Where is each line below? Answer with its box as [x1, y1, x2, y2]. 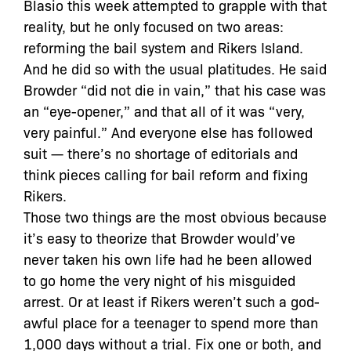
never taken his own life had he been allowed [24, 249, 312, 268]
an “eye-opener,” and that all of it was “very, [24, 101, 305, 120]
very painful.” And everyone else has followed [24, 122, 313, 141]
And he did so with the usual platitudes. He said [24, 59, 327, 78]
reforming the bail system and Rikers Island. [24, 38, 303, 56]
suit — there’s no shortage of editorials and [24, 143, 298, 162]
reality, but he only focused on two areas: [24, 16, 284, 35]
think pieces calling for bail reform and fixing [24, 165, 308, 183]
